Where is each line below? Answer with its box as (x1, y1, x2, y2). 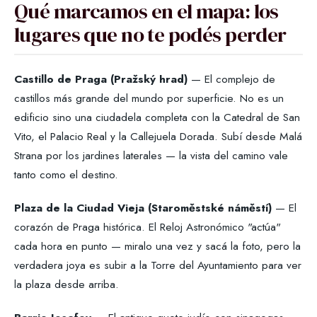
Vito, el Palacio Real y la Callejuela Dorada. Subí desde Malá (14, 128, 302, 145)
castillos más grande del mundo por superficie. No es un (14, 90, 284, 107)
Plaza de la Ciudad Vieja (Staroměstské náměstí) (14, 200, 272, 217)
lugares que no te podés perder (14, 21, 287, 50)
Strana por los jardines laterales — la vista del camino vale (14, 147, 288, 164)
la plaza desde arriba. (14, 276, 119, 293)
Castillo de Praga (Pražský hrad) (14, 71, 188, 88)
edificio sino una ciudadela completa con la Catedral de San (14, 109, 300, 126)
